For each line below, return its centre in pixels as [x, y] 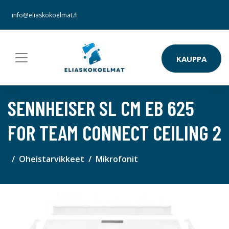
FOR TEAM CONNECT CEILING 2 [114, 132]
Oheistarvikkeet [52, 159]
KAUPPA [191, 59]
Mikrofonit [117, 159]
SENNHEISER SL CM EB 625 [101, 108]
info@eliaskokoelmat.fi [45, 15]
